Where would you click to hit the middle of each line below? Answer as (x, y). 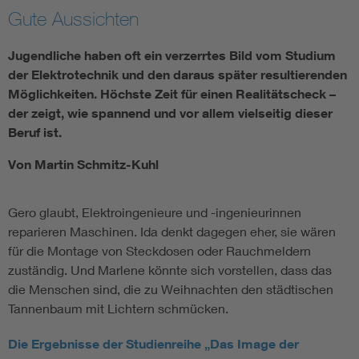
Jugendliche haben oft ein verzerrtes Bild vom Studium (172, 56)
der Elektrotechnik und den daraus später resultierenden (177, 75)
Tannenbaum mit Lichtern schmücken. (118, 309)
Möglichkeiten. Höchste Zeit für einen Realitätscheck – (172, 94)
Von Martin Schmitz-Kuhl (83, 165)
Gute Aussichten (73, 19)
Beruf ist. (35, 133)
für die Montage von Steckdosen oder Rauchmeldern (159, 251)
